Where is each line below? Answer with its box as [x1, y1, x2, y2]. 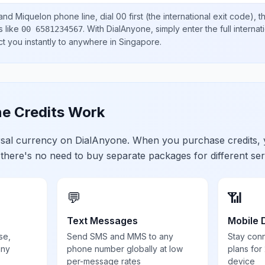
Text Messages [67, 215, 138, 227]
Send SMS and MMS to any [67, 231, 174, 241]
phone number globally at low [67, 244, 183, 254]
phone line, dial [51, 11, 116, 21]
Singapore [119, 37, 160, 47]
